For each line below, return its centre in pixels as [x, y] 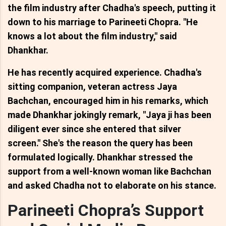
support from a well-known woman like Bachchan [109, 171]
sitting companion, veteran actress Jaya [92, 86]
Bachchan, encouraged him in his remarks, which [108, 100]
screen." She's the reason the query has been [100, 143]
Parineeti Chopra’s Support [106, 210]
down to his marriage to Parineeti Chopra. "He [103, 22]
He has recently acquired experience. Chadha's [105, 72]
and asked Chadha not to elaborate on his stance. [112, 185]
